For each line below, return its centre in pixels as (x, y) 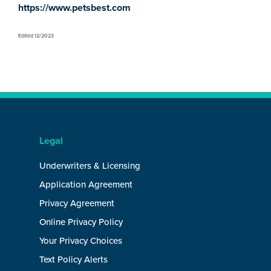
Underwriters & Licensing (90, 166)
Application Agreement (86, 184)
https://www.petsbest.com (74, 8)
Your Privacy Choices (81, 241)
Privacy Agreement (77, 203)
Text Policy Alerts (73, 260)
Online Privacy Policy (81, 222)
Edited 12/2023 (36, 36)
